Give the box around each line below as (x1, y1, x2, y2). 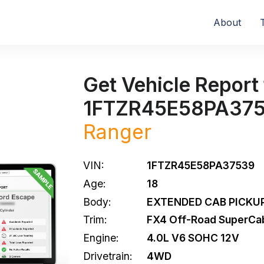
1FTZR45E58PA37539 (147, 159, 255, 171)
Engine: (83, 232, 119, 245)
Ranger (83, 120, 151, 144)
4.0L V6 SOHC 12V (147, 232, 239, 245)
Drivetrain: (83, 249, 133, 262)
